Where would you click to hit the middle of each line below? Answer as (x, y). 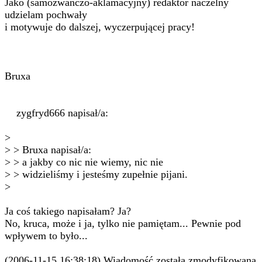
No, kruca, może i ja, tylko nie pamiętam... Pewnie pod (123, 223)
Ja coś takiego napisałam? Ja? (68, 211)
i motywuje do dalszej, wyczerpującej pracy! (100, 27)
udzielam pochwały (46, 15)
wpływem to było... (46, 236)
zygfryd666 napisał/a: (56, 113)
